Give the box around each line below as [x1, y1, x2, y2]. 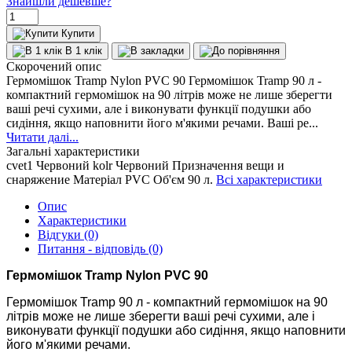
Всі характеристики [216, 172, 322, 186]
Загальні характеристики [6, 144, 140, 158]
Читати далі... [6, 130, 79, 144]
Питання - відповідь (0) [38, 241, 163, 255]
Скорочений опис [6, 59, 101, 73]
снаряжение [6, 172, 70, 186]
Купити [61, 27, 94, 39]
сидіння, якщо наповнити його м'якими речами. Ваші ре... [6, 115, 318, 130]
